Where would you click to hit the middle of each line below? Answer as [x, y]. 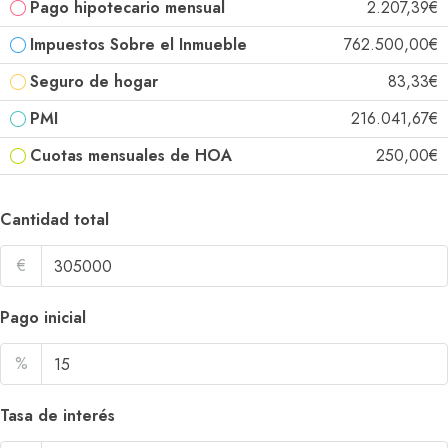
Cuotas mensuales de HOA [131, 155]
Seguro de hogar [94, 81]
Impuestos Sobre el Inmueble [138, 44]
